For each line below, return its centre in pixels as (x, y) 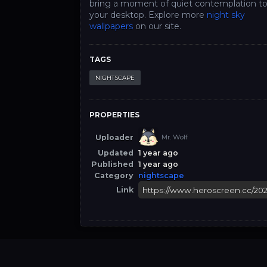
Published (113, 164)
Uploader (115, 137)
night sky (226, 15)
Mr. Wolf (175, 137)
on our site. (157, 26)
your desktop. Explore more (148, 15)
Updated (116, 153)
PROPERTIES (115, 115)
